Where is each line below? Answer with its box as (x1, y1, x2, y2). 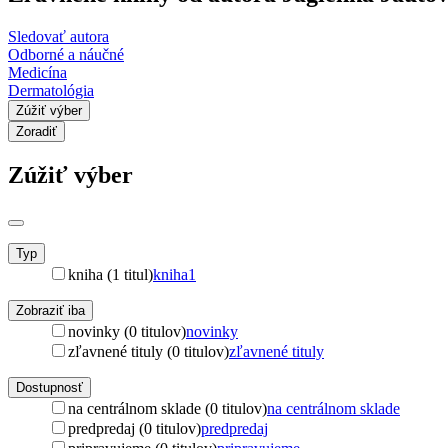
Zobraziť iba (16, 302, 85, 318)
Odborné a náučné (8, 45, 124, 63)
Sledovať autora (8, 27, 109, 45)
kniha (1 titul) (68, 265, 153, 283)
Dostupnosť (16, 379, 83, 395)
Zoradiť (16, 123, 57, 139)
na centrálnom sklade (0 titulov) (68, 399, 267, 417)
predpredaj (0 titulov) (68, 419, 201, 437)
